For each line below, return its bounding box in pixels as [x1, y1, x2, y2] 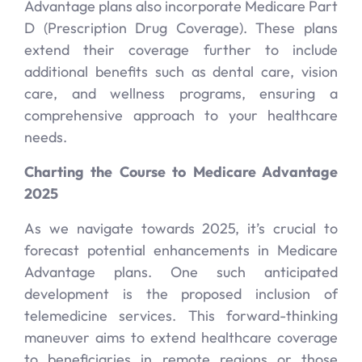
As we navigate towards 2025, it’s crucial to [24, 219, 338, 238]
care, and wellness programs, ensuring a [24, 84, 338, 103]
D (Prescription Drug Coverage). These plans [24, 19, 338, 37]
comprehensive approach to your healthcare [24, 106, 338, 124]
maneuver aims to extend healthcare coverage [24, 328, 338, 347]
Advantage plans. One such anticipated [24, 263, 338, 281]
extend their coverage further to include [24, 40, 338, 59]
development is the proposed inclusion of [24, 284, 338, 303]
